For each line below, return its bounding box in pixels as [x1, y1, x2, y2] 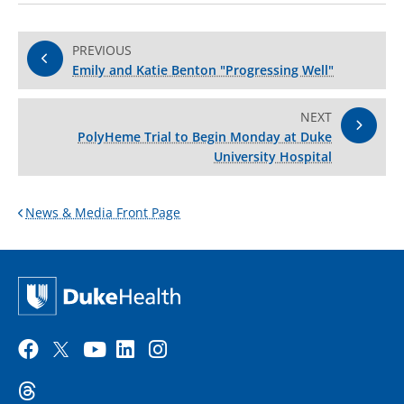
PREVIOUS [72, 41, 132, 60]
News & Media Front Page [25, 204, 180, 222]
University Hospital [214, 148, 332, 166]
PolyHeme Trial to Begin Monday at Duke [78, 128, 332, 146]
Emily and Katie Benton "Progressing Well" [72, 61, 334, 79]
